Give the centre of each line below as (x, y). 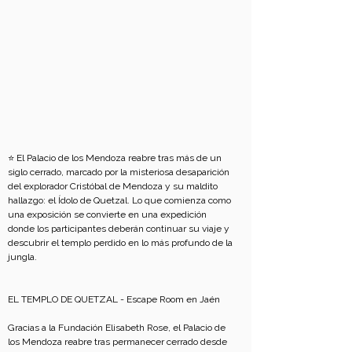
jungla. (24, 257)
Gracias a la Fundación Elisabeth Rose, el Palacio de (118, 327)
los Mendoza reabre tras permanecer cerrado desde (119, 341)
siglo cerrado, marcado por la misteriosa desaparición (120, 172)
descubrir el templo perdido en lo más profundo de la (121, 242)
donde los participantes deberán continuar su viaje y (120, 228)
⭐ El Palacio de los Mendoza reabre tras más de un (116, 158)
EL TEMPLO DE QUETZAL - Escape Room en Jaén (114, 299)
